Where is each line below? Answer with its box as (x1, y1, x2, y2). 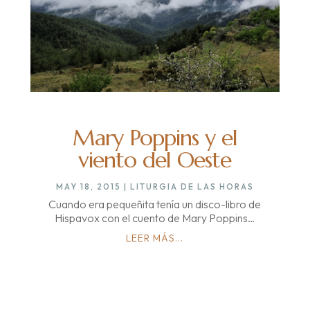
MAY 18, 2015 (55, 181, 121, 192)
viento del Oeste (78, 146, 232, 174)
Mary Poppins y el (72, 124, 237, 152)
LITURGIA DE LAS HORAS (129, 181, 254, 192)
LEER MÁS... (126, 232, 184, 245)
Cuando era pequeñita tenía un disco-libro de (48, 197, 262, 212)
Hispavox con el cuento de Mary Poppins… (54, 211, 255, 226)
